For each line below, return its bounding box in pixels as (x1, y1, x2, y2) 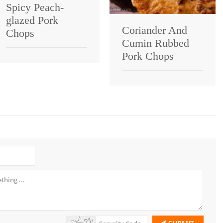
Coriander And (122, 23, 187, 36)
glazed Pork (6, 13, 58, 26)
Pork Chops (122, 49, 174, 62)
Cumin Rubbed (122, 36, 189, 49)
